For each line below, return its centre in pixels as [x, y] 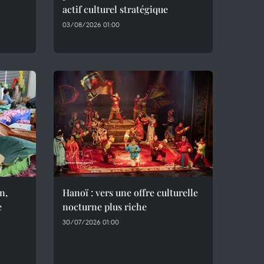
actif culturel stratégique [115, 9]
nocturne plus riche [105, 207]
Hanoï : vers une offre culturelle [130, 192]
